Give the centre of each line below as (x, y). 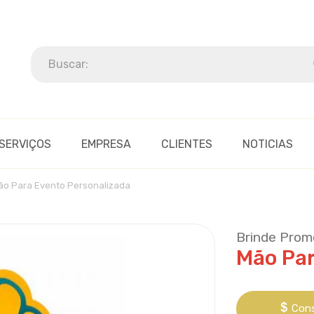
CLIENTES (187, 144)
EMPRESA (106, 144)
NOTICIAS (268, 144)
